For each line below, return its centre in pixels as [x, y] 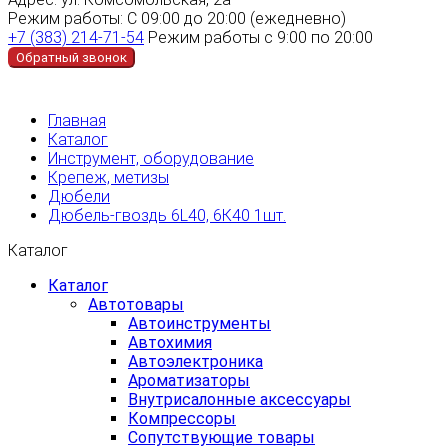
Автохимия [170, 342]
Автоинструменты [199, 323]
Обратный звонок [71, 57]
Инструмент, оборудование [151, 158]
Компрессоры [182, 418]
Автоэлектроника [195, 361]
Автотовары [136, 304]
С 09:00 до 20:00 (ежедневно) [236, 18]
